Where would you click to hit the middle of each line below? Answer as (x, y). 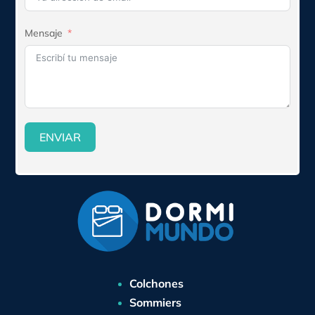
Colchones (156, 283)
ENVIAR (60, 137)
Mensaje (44, 33)
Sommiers (155, 302)
